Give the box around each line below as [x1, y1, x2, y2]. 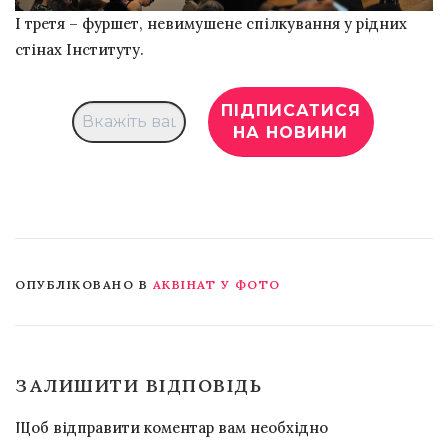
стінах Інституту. [15, 39, 144, 59]
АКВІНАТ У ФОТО [152, 276, 281, 292]
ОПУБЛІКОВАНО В [15, 276, 153, 292]
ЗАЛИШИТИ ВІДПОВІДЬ [15, 373, 262, 397]
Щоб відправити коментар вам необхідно [15, 417, 328, 437]
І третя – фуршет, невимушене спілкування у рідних [15, 13, 407, 33]
